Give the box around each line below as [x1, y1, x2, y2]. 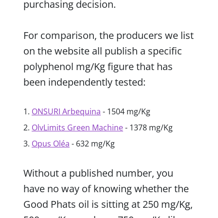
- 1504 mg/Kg [101, 106, 150, 117]
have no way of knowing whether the [23, 182, 189, 195]
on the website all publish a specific [23, 44, 182, 57]
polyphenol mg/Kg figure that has [23, 59, 173, 73]
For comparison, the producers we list [23, 28, 194, 42]
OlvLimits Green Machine [32, 122, 123, 133]
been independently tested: [23, 75, 145, 89]
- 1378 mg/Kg [123, 122, 173, 133]
